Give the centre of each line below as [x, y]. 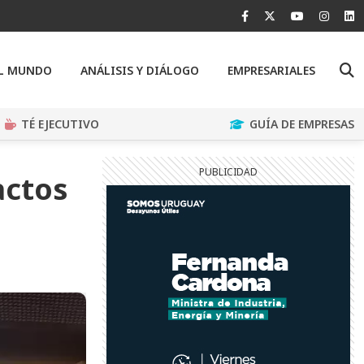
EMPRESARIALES [271, 70]
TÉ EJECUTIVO [61, 124]
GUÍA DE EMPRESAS [302, 124]
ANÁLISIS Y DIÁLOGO [140, 70]
